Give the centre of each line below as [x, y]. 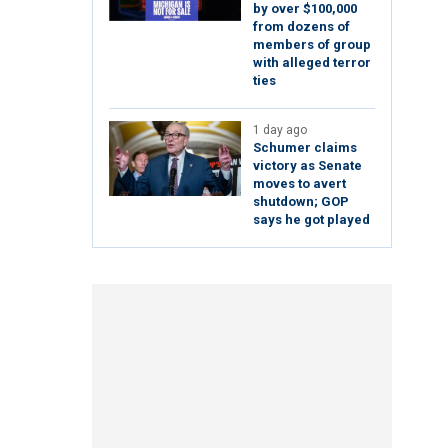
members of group [312, 45]
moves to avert [299, 184]
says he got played [311, 220]
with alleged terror [312, 63]
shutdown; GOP [301, 202]
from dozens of [301, 27]
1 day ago [280, 130]
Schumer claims [305, 148]
